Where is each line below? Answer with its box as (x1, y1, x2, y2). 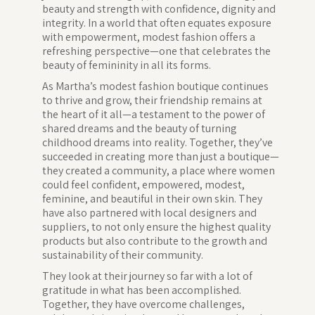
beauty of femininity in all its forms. (42, 58, 211, 73)
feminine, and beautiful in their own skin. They (42, 191, 262, 207)
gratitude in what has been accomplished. (42, 283, 241, 298)
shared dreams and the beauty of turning (42, 121, 237, 136)
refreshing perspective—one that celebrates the (42, 44, 271, 59)
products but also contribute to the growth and (42, 233, 267, 249)
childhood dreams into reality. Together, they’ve (42, 135, 273, 150)
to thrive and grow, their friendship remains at (42, 93, 262, 108)
